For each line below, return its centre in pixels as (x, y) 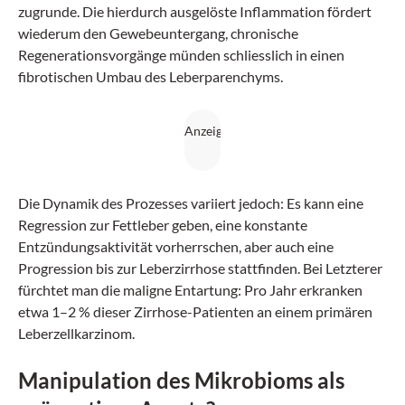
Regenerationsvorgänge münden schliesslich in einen (181, 55)
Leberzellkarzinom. (76, 333)
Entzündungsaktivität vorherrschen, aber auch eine (176, 246)
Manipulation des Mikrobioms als (181, 380)
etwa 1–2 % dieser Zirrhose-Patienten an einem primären (195, 311)
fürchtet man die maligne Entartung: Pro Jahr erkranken (190, 290)
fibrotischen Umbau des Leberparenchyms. (151, 76)
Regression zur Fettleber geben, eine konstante (163, 225)
